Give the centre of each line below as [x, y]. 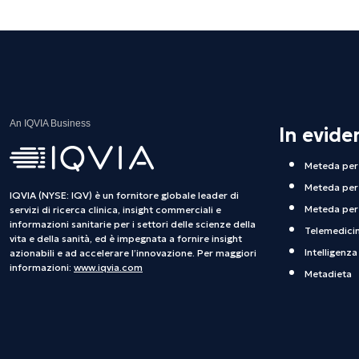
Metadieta [328, 274]
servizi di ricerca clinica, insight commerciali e [115, 210]
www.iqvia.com [108, 268]
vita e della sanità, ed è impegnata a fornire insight [126, 239]
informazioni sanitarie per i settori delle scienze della [133, 224]
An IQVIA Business [50, 124]
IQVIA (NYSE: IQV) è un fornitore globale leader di [124, 196]
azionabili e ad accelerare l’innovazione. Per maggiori [133, 253]
